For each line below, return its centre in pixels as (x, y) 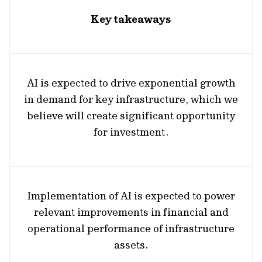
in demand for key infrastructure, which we (131, 99)
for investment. (131, 132)
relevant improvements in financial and (131, 212)
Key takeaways (131, 19)
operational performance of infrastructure (131, 228)
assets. (131, 245)
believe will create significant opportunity (131, 116)
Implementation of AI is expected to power (131, 196)
